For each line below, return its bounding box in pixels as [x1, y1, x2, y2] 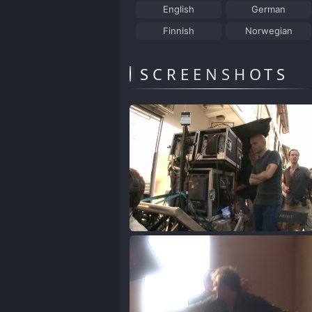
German [251, 3, 286, 15]
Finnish [163, 24, 195, 36]
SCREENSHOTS [140, 63, 290, 84]
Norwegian [244, 24, 292, 36]
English [163, 3, 195, 15]
